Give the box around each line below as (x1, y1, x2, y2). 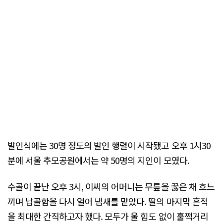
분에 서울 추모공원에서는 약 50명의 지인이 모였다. (7, 153, 189, 166)
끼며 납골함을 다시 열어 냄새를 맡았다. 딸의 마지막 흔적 (7, 195, 208, 208)
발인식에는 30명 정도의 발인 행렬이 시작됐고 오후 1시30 (7, 138, 211, 152)
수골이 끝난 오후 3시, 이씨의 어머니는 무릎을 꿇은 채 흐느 (7, 180, 215, 193)
